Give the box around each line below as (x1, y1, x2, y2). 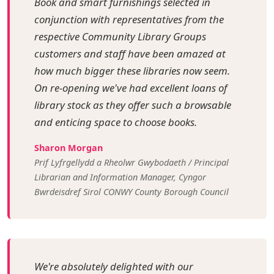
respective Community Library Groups (34, 29, 206, 43)
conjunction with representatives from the (34, 12, 224, 26)
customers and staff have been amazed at (34, 46, 226, 61)
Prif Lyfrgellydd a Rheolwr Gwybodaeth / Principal (34, 156, 229, 168)
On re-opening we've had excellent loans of (34, 80, 227, 95)
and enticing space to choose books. (34, 114, 197, 129)
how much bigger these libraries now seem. (34, 63, 230, 78)
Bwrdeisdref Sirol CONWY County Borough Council (34, 185, 229, 198)
